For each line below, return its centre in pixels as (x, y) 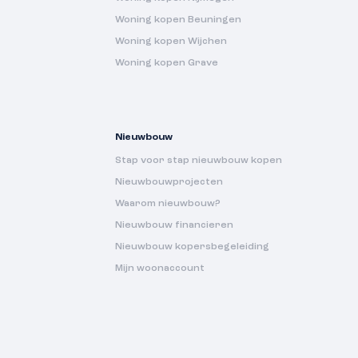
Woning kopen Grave (167, 63)
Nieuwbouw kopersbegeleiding (192, 247)
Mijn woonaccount (160, 268)
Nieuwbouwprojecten (169, 182)
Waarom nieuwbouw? (168, 203)
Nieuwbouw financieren (174, 225)
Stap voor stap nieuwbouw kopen (199, 160)
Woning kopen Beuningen (178, 20)
